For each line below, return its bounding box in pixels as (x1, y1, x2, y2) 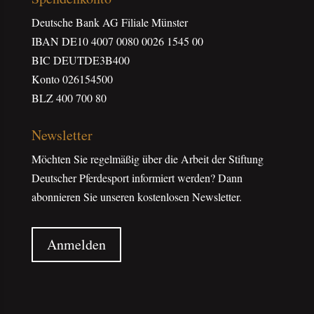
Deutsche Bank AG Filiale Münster (31, 15, 188, 30)
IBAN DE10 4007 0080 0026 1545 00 (31, 34, 203, 49)
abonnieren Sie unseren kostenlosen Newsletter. (31, 189, 242, 205)
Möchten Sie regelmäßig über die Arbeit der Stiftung (31, 151, 264, 167)
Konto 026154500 (31, 71, 113, 87)
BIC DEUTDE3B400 (31, 53, 130, 68)
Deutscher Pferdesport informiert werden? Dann (31, 170, 243, 186)
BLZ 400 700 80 (31, 90, 107, 106)
